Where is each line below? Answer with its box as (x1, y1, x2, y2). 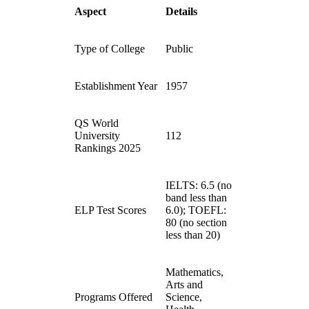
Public (166, 42, 193, 54)
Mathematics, (166, 266, 223, 278)
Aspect (74, 5, 106, 17)
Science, (166, 290, 202, 303)
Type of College (74, 42, 145, 54)
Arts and (166, 278, 203, 290)
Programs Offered (74, 290, 152, 303)
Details (166, 5, 197, 17)
